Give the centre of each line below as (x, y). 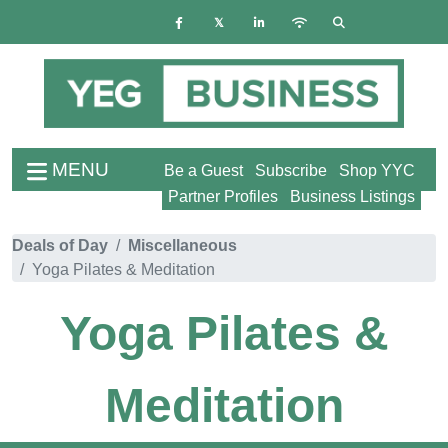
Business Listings (352, 197)
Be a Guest (203, 171)
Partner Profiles (223, 197)
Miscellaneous (182, 246)
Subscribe (291, 171)
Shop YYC (377, 171)
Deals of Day (60, 246)
